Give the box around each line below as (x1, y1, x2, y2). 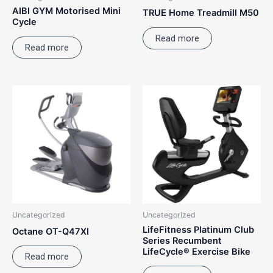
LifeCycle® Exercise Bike (143, 246, 250, 257)
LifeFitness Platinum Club (143, 224, 254, 235)
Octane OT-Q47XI (12, 225, 89, 237)
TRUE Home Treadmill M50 (143, 7, 259, 19)
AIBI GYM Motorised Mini (12, 5, 121, 17)
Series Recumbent (143, 235, 222, 246)
